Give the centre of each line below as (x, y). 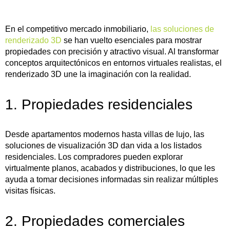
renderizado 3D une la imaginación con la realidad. (98, 74)
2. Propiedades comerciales (95, 221)
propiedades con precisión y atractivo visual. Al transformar (112, 51)
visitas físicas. (30, 190)
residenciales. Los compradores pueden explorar (94, 157)
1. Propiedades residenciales (99, 104)
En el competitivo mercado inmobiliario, (78, 29)
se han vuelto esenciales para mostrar (132, 40)
